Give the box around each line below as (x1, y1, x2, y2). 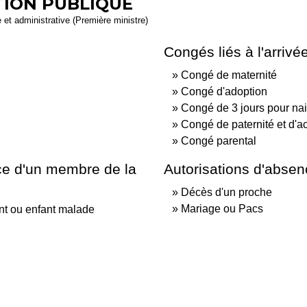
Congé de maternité (181, 69, 277, 81)
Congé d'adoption (181, 85, 267, 97)
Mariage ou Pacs (181, 202, 263, 214)
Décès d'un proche (181, 186, 272, 198)
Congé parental (181, 134, 256, 147)
